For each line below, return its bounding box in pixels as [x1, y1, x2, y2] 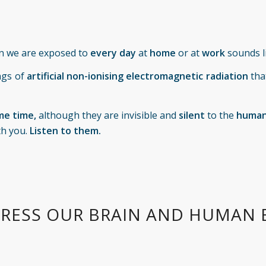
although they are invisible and [36, 108, 179, 122]
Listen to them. [30, 123, 102, 137]
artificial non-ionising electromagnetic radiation [26, 69, 248, 83]
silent [179, 108, 205, 122]
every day [90, 46, 137, 59]
